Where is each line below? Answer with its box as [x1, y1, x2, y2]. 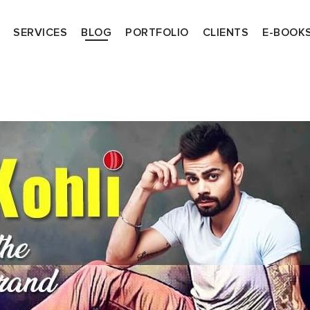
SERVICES [13, 26, 67, 40]
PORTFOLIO [125, 26, 189, 40]
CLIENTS [202, 26, 248, 40]
